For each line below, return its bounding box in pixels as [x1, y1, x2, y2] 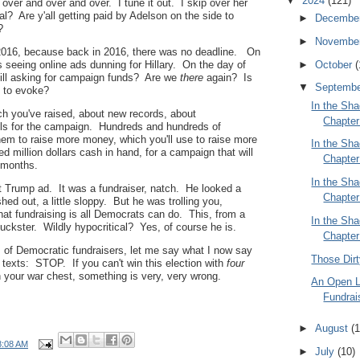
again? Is [207, 71, 252, 84]
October [314, 58, 355, 71]
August [314, 321, 351, 334]
